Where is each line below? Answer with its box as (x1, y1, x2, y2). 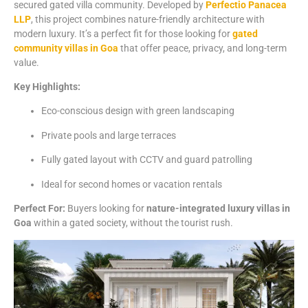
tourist (181, 217, 211, 228)
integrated (179, 202, 228, 214)
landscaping (182, 105, 234, 117)
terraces (141, 129, 176, 141)
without (130, 217, 165, 228)
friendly (159, 13, 192, 25)
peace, (163, 42, 192, 54)
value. (14, 56, 39, 68)
